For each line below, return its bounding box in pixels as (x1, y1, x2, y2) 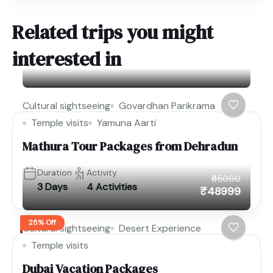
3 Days (37, 180, 68, 193)
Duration (37, 166, 72, 178)
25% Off (29, 218, 56, 228)
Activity (87, 166, 117, 178)
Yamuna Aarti (97, 116, 156, 129)
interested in (12, 45, 121, 73)
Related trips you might (12, 18, 213, 46)
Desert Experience (119, 221, 201, 235)
